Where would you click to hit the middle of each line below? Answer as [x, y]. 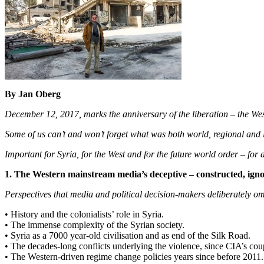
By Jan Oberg [33, 94]
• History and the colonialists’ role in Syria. [84, 214]
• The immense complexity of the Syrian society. [95, 225]
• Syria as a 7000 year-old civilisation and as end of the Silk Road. [128, 236]
